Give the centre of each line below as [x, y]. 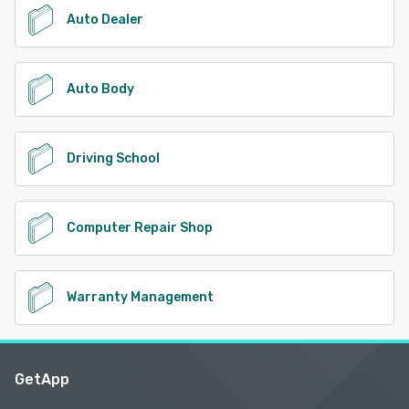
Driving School [113, 158]
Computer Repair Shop [140, 227]
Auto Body [100, 89]
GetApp [42, 379]
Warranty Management [140, 297]
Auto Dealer [105, 19]
